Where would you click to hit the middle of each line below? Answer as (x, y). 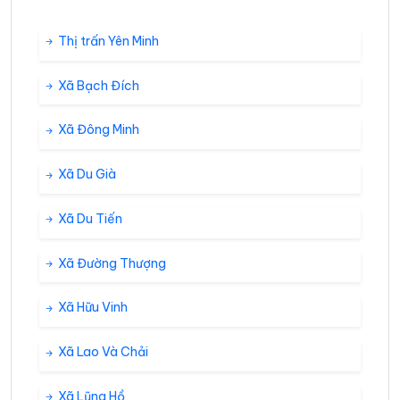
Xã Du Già (86, 175)
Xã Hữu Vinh (92, 308)
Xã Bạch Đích (97, 85)
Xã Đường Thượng (111, 263)
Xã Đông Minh (97, 130)
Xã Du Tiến (89, 218)
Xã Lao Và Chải (102, 352)
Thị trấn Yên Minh (107, 41)
